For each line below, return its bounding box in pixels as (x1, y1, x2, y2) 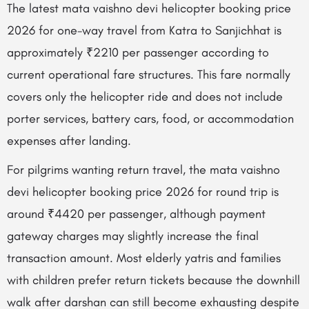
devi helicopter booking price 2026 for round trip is (7, 184, 279, 199)
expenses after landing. (7, 133, 131, 148)
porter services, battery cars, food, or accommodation (7, 111, 294, 126)
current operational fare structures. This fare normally (7, 67, 290, 82)
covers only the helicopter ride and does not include (7, 89, 283, 104)
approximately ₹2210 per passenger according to (7, 45, 269, 60)
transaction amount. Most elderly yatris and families (7, 250, 281, 266)
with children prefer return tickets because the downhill (7, 272, 300, 288)
